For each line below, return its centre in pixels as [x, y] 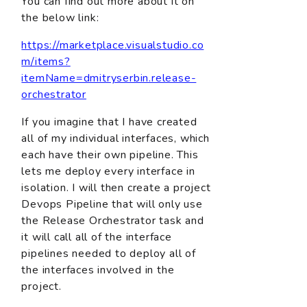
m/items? [46, 62]
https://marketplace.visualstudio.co [113, 46]
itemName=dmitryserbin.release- [109, 78]
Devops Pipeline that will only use [112, 205]
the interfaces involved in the [98, 270]
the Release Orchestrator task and [113, 221]
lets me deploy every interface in [108, 172]
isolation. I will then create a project [116, 188]
